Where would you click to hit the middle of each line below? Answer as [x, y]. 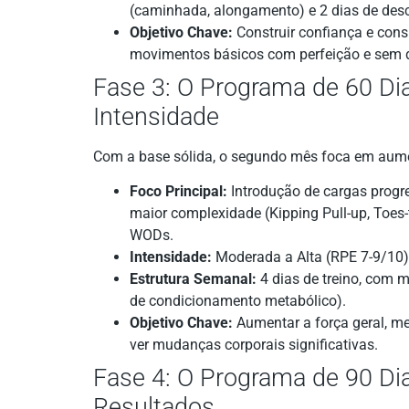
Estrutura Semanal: [193, 279]
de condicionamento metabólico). [238, 301]
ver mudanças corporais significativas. [254, 345]
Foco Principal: [178, 191]
